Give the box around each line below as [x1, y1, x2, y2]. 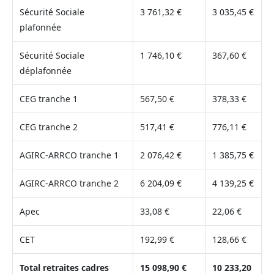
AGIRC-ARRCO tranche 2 [19, 177, 119, 190]
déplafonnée [19, 65, 72, 77]
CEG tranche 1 [19, 93, 78, 105]
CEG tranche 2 [19, 121, 78, 133]
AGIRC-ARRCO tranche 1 [19, 149, 119, 161]
